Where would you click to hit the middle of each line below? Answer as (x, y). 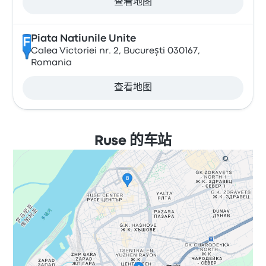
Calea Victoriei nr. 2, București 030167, (115, 51)
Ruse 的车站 (133, 141)
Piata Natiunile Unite (83, 39)
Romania (51, 63)
